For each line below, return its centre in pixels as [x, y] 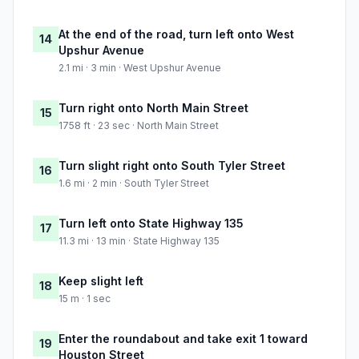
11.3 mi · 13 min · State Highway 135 [139, 241]
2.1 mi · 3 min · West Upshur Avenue [140, 68]
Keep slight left [101, 281]
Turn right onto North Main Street [153, 108]
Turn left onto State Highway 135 [151, 224]
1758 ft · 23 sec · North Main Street [139, 126]
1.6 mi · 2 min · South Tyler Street [134, 184]
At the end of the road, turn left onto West [176, 34]
